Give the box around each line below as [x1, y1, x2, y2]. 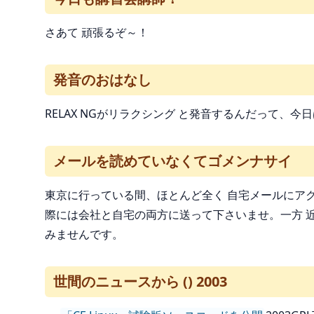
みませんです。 [45, 226, 123, 242]
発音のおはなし [53, 70, 151, 89]
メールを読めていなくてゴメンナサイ [53, 151, 292, 170]
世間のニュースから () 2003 [53, 272, 227, 291]
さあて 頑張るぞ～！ [45, 25, 149, 40]
